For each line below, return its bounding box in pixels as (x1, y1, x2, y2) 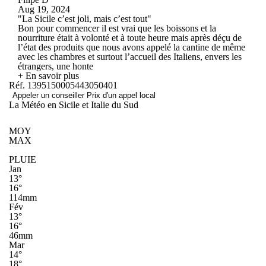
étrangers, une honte (18, 61, 93, 71)
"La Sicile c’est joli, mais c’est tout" (18, 13, 151, 24)
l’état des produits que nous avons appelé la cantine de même (18, 42, 245, 52)
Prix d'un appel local (87, 90, 156, 100)
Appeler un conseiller (12, 90, 87, 100)
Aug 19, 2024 (18, 4, 70, 14)
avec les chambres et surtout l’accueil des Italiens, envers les (18, 51, 242, 62)
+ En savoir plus (18, 70, 79, 81)
